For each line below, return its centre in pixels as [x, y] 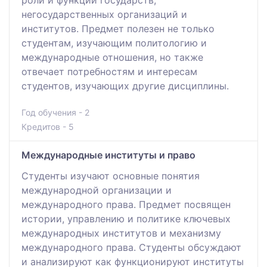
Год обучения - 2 [55, 112]
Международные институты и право [108, 155]
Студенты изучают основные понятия [111, 176]
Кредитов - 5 [48, 126]
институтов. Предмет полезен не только [118, 28]
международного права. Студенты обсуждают [131, 247]
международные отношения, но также [112, 57]
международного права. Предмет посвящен [126, 204]
